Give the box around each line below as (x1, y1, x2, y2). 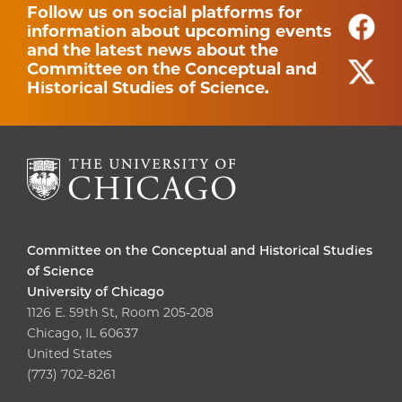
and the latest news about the (27, 40, 278, 61)
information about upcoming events (27, 22, 332, 42)
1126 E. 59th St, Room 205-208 (27, 304, 214, 321)
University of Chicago (27, 284, 164, 301)
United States (27, 345, 112, 363)
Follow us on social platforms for (27, 3, 302, 23)
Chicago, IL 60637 (27, 325, 138, 342)
